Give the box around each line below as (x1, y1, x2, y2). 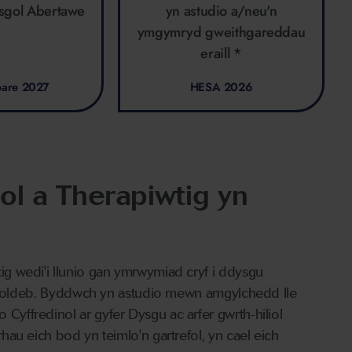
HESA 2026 (189, 79, 253, 97)
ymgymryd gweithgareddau (137, 22, 306, 43)
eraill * (200, 43, 242, 64)
